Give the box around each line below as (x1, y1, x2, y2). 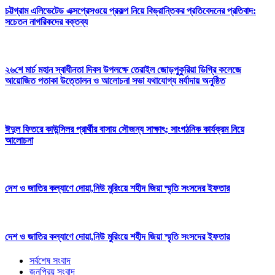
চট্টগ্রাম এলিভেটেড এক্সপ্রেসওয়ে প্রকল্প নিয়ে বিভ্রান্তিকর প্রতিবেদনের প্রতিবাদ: (5, 5, 256, 16)
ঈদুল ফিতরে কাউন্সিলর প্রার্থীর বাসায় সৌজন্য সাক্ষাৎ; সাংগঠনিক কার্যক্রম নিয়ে (5, 123, 244, 134)
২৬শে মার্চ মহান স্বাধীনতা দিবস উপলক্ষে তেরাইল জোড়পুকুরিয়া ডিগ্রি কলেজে (5, 64, 241, 76)
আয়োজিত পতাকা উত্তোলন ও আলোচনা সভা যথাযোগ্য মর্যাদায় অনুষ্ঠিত (5, 76, 225, 87)
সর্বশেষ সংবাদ (29, 255, 71, 266)
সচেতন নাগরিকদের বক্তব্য (5, 16, 88, 27)
